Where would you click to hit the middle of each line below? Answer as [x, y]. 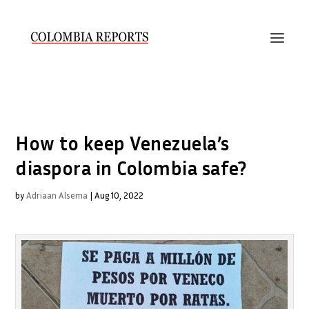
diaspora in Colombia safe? [131, 168]
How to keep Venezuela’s [122, 143]
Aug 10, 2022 [119, 195]
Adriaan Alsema [57, 195]
